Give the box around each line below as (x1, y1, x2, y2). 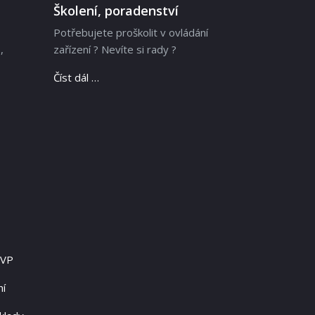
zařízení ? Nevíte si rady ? (53, 42, 176, 57)
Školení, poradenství (53, 2, 179, 20)
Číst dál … (53, 70, 99, 85)
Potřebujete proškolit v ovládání (53, 25, 208, 40)
